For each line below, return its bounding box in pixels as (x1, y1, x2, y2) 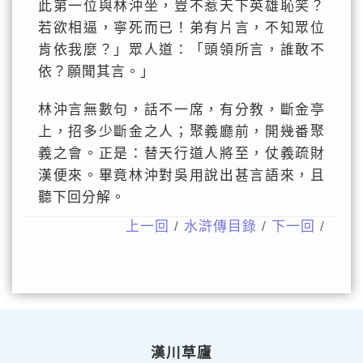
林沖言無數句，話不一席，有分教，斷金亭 (37, 102, 326, 117)
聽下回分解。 (37, 190, 126, 205)
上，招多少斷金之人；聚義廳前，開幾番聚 (37, 124, 326, 139)
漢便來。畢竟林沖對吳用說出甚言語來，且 (37, 168, 326, 183)
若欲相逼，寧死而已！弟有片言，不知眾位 (37, 20, 326, 36)
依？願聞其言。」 (37, 64, 155, 79)
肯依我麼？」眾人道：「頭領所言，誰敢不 (37, 42, 326, 58)
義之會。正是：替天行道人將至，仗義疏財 (37, 146, 326, 161)
